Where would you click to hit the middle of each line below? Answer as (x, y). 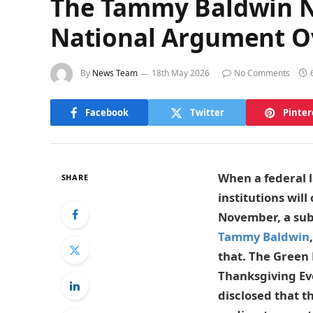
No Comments (262, 73)
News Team (115, 73)
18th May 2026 (181, 73)
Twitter (207, 112)
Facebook (107, 112)
